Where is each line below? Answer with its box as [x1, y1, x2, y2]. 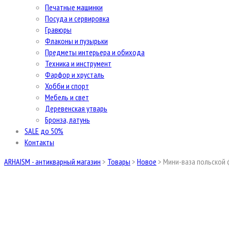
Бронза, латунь [45, 114, 90, 125]
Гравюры [45, 25, 72, 35]
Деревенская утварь [45, 103, 107, 113]
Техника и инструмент [45, 58, 111, 68]
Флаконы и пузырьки [45, 36, 108, 46]
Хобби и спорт [45, 81, 89, 91]
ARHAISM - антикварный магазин [4, 156, 101, 167]
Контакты [25, 137, 54, 147]
